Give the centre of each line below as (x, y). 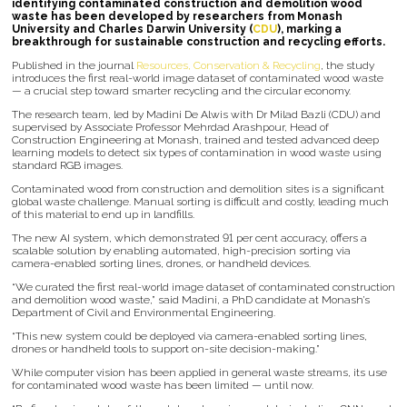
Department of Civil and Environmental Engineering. (144, 313)
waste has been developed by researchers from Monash (177, 17)
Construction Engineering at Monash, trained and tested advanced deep (195, 140)
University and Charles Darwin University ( (132, 30)
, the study (347, 66)
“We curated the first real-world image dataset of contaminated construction (203, 288)
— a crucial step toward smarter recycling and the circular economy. (181, 91)
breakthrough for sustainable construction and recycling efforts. (199, 42)
